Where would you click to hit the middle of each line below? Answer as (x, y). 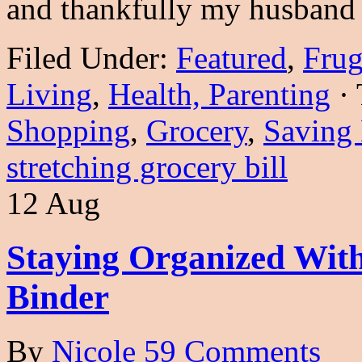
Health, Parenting (219, 95)
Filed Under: (91, 58)
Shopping (68, 131)
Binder (58, 297)
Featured (232, 58)
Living (49, 95)
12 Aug (53, 204)
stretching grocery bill (147, 167)
